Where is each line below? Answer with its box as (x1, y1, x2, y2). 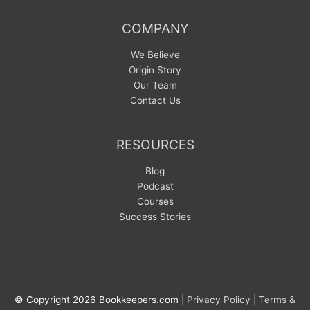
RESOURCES (116, 136, 194, 153)
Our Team (133, 80, 177, 91)
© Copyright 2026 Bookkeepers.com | (15, 294, 187, 306)
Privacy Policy (187, 294, 250, 306)
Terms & (259, 294, 295, 306)
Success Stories (119, 211, 191, 223)
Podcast (136, 181, 174, 192)
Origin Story (129, 64, 181, 76)
